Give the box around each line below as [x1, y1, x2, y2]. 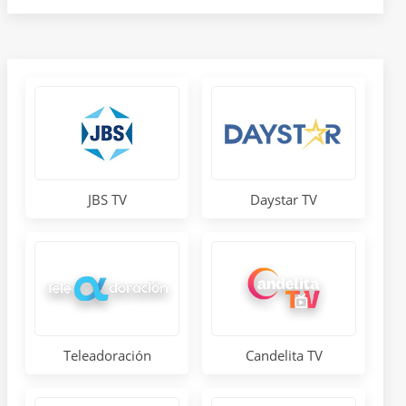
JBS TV [87, 190, 127, 209]
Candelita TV [245, 345, 323, 364]
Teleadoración [63, 345, 151, 364]
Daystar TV [250, 189, 317, 208]
